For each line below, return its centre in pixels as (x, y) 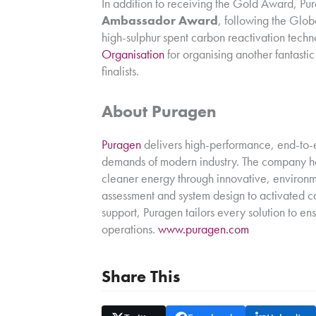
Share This (141, 276)
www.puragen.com (203, 229)
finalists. (120, 71)
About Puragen (159, 111)
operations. (130, 229)
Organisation (134, 54)
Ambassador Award (160, 20)
